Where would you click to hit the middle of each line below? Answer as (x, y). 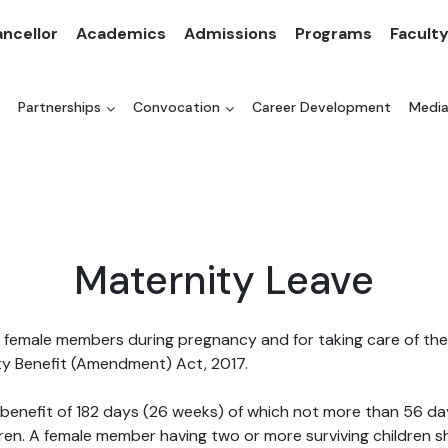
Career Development (321, 107)
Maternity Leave (224, 280)
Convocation (176, 107)
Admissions (230, 33)
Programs (333, 33)
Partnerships (59, 107)
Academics (121, 33)
